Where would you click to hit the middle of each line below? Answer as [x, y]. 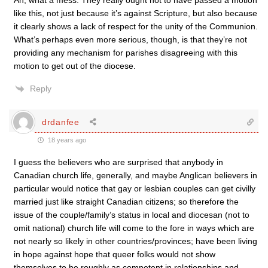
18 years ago [66, 140]
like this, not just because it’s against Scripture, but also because [135, 13]
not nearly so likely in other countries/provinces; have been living [135, 241]
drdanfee [61, 122]
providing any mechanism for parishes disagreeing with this [126, 53]
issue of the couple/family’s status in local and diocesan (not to [132, 215]
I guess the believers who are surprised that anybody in [118, 162]
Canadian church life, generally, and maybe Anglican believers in [135, 175]
